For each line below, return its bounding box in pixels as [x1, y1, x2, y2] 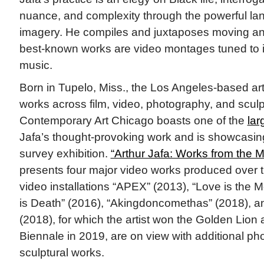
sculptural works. [19, 246, 104, 259]
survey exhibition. [19, 147, 111, 160]
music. [19, 59, 52, 72]
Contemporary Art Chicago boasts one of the [19, 114, 247, 127]
